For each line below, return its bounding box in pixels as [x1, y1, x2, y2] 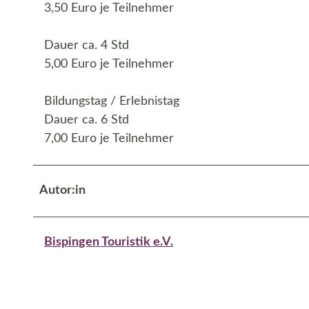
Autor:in [39, 183, 86, 197]
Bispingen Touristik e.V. [44, 235, 173, 248]
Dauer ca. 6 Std [44, 113, 129, 126]
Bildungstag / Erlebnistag [44, 94, 179, 108]
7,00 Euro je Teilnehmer [44, 132, 174, 145]
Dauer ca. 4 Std [44, 39, 129, 52]
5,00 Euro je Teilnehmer [44, 57, 174, 70]
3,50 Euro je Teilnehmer [44, 1, 174, 14]
